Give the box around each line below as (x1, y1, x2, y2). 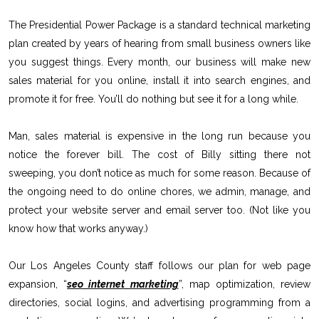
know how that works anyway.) (8, 222, 148, 234)
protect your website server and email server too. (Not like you (8, 204, 311, 216)
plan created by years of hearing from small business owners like (8, 37, 311, 49)
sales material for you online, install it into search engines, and (8, 74, 311, 86)
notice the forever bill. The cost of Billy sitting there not (8, 148, 311, 160)
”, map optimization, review (178, 278, 311, 290)
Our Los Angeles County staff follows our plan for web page (8, 259, 311, 271)
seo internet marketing (67, 278, 179, 290)
